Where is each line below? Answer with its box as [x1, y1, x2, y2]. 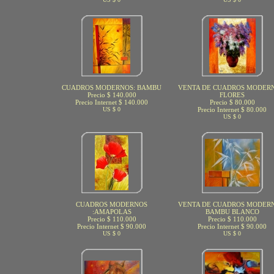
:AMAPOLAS [92, 208, 131, 215]
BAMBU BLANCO [205, 208, 259, 215]
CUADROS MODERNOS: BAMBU [62, 84, 161, 91]
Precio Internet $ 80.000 [198, 106, 267, 113]
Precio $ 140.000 [87, 91, 136, 98]
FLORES [220, 91, 245, 98]
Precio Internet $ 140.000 [75, 98, 148, 106]
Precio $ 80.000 [209, 98, 255, 106]
